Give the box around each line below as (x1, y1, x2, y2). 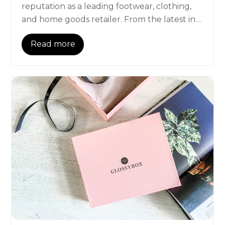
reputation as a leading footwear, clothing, (22, 1, 192, 11)
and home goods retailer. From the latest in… (22, 14, 201, 24)
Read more (30, 39, 75, 49)
